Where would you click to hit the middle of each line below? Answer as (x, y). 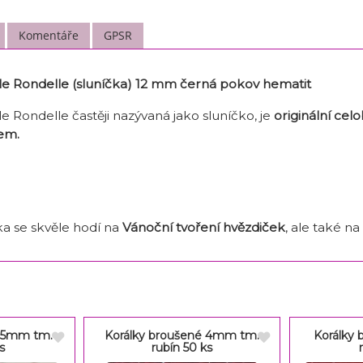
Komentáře (49, 36)
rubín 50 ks (182, 347)
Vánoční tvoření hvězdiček (203, 227)
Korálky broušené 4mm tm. (182, 335)
